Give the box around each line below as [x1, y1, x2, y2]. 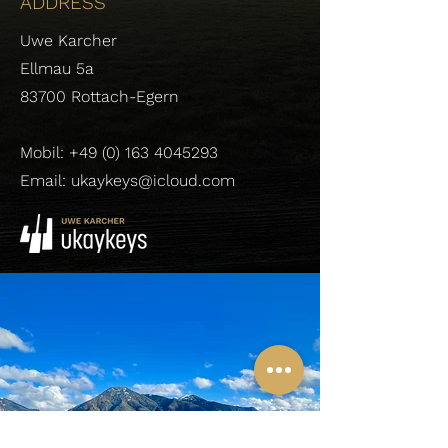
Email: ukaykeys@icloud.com [20, 171, 235, 190]
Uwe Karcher [20, 31, 117, 50]
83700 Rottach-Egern [20, 87, 179, 106]
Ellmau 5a [20, 59, 94, 78]
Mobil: [20, 143, 69, 162]
